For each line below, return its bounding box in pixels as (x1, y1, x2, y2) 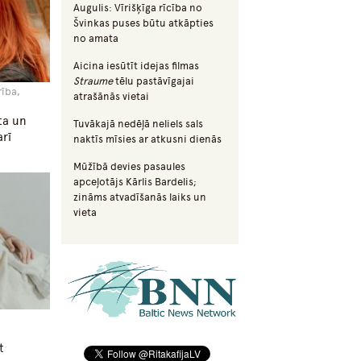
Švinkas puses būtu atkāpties (73, 17, 214, 30)
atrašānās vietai (73, 90, 149, 103)
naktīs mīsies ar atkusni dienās (73, 133, 222, 146)
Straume (73, 75, 113, 88)
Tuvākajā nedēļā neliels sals (73, 118, 203, 131)
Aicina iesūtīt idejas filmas (73, 60, 199, 73)
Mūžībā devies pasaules (73, 160, 185, 173)
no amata (73, 32, 118, 45)
